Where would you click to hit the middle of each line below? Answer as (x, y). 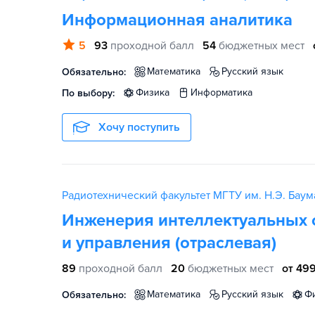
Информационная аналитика (177, 20)
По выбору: (88, 93)
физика (156, 92)
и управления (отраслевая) (169, 243)
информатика (225, 92)
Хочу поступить (139, 127)
